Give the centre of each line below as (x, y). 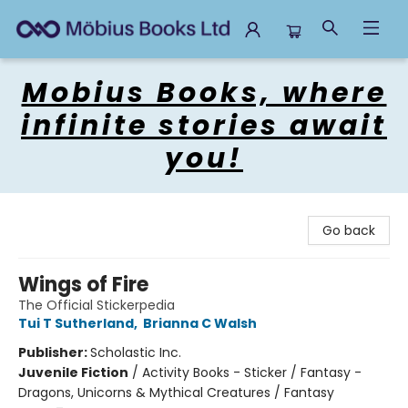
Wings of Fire (83, 285)
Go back (349, 230)
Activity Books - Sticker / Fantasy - (252, 372)
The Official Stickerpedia (97, 305)
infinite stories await (204, 126)
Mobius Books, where (204, 93)
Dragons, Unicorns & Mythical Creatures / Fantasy (176, 393)
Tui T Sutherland (76, 323)
